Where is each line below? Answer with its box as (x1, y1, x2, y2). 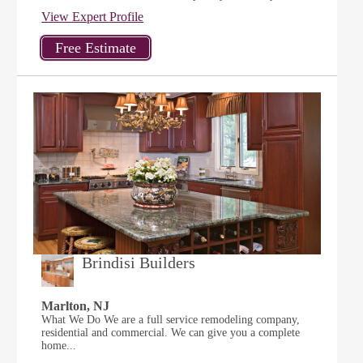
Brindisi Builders (82, 254, 196, 271)
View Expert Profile (41, 10, 144, 23)
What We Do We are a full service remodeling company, (41, 314, 301, 326)
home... (41, 340, 77, 352)
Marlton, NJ (41, 299, 110, 313)
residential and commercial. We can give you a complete (41, 327, 301, 339)
